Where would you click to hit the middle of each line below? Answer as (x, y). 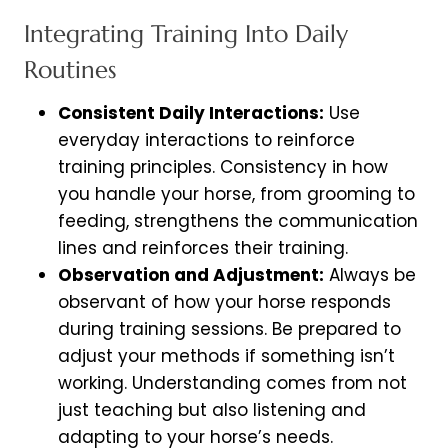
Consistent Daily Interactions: (191, 113)
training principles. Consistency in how (223, 167)
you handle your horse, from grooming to (236, 194)
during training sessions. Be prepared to (229, 329)
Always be (370, 275)
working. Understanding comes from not (232, 383)
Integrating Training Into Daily (186, 34)
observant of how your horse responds (224, 302)
